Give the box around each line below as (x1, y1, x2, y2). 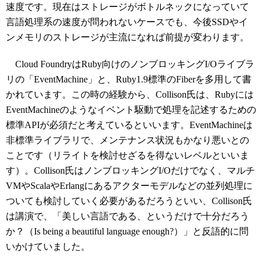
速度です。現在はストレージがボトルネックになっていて (6, 2, 249, 12)
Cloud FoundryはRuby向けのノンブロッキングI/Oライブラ (6, 59, 254, 70)
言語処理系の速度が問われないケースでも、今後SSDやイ (6, 17, 248, 27)
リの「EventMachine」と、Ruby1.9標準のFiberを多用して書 (6, 74, 251, 85)
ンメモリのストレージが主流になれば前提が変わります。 (6, 32, 249, 43)
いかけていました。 (6, 242, 90, 252)
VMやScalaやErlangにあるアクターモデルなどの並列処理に (6, 181, 253, 191)
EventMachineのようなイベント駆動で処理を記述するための (6, 105, 256, 115)
